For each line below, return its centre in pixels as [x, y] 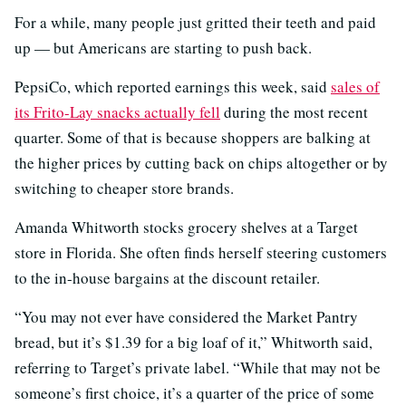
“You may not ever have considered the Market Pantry [186, 316]
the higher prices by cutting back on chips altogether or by [201, 162]
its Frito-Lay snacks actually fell [117, 111]
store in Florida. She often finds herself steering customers [201, 252]
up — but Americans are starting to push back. [163, 47]
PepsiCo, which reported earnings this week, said [173, 86]
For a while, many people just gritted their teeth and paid [195, 22]
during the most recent [294, 111]
